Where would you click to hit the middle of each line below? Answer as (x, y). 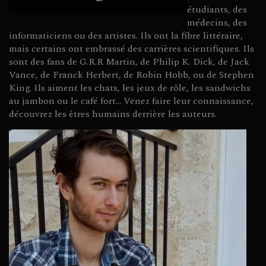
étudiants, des (217, 9)
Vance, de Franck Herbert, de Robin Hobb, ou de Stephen (132, 75)
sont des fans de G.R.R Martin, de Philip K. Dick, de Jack (129, 62)
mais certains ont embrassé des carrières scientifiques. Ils (132, 49)
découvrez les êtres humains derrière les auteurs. (113, 114)
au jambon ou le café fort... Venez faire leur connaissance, (131, 101)
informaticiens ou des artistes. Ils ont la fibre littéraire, (126, 36)
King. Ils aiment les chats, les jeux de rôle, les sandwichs (130, 88)
